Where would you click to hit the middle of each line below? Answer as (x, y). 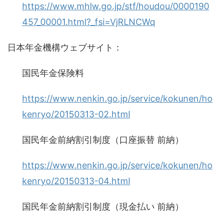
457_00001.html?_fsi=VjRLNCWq (89, 22)
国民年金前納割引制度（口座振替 (88, 140)
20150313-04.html (92, 181)
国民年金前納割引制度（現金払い (88, 206)
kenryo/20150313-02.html (76, 114)
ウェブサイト (87, 47)
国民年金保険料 (53, 73)
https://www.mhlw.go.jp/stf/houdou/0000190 (116, 6)
